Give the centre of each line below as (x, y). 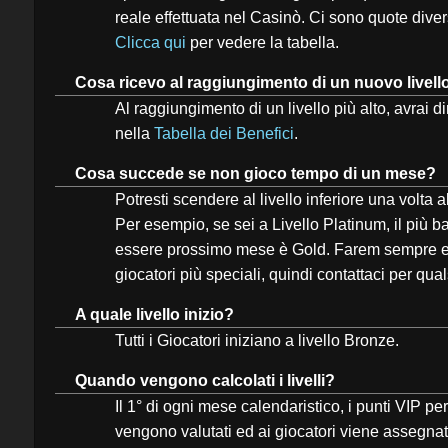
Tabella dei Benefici (224, 133)
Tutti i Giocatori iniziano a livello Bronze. (257, 340)
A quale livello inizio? (154, 314)
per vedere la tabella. (262, 42)
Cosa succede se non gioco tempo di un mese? (255, 173)
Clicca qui (150, 42)
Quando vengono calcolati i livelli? (205, 380)
